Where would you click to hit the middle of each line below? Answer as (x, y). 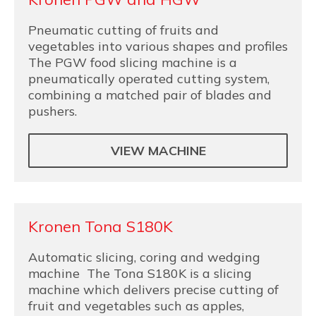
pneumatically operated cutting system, (149, 79)
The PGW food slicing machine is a (133, 62)
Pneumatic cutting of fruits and (123, 30)
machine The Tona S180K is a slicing (140, 273)
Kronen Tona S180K (101, 226)
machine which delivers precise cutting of (153, 290)
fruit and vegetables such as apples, (136, 306)
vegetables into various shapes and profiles (158, 46)
